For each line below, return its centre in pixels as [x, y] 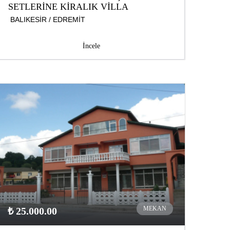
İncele [91, 46]
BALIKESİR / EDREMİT [48, 20]
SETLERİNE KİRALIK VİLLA [68, 7]
